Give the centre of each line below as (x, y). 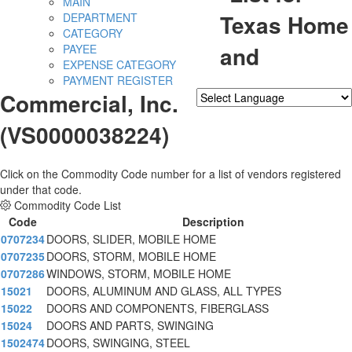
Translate (311, 115)
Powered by (227, 115)
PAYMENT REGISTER (118, 81)
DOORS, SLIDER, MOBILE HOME (131, 239)
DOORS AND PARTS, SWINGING (130, 326)
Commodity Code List (68, 205)
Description (213, 222)
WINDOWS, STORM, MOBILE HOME (139, 274)
